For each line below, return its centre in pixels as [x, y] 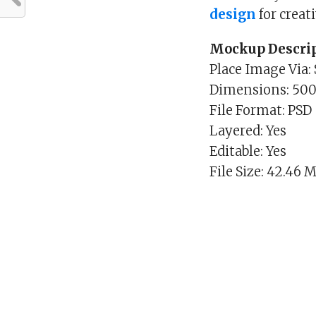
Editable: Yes [248, 152]
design [233, 15]
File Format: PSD [261, 111]
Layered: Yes [248, 131]
